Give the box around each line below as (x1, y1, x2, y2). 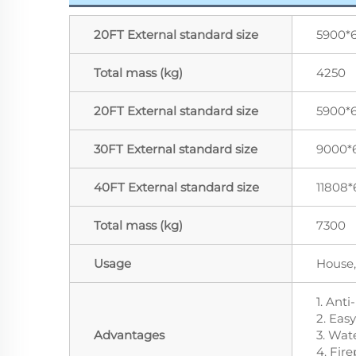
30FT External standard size (94, 141, 257, 157)
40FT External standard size (94, 180, 259, 195)
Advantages (94, 327, 164, 343)
